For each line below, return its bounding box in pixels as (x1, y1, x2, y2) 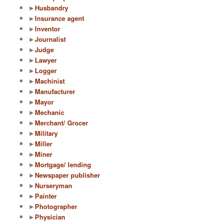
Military (34, 128, 58, 138)
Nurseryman (34, 181, 72, 191)
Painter (34, 191, 57, 201)
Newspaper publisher (34, 170, 100, 180)
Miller (34, 139, 52, 149)
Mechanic (34, 108, 64, 117)
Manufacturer (34, 87, 75, 97)
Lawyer (34, 55, 57, 65)
